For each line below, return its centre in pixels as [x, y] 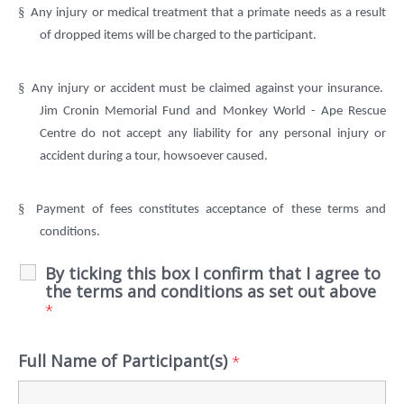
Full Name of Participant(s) [125, 360]
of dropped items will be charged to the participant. [178, 36]
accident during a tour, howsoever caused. [154, 157]
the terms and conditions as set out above [211, 291]
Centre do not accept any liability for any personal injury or [213, 134]
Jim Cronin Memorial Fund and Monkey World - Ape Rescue [213, 112]
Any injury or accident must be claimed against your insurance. [209, 89]
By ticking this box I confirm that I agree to [213, 273]
